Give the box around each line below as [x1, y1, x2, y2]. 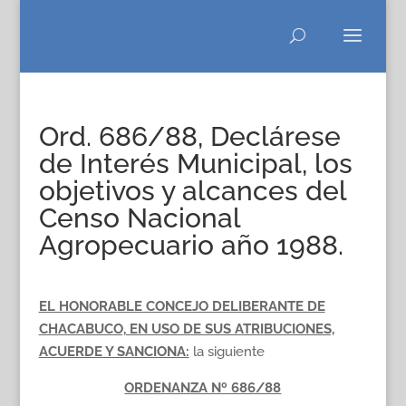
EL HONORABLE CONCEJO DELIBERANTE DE [38, 298, 325, 314]
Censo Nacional [38, 202, 240, 234]
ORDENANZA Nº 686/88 [124, 380, 282, 396]
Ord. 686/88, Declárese [38, 121, 341, 152]
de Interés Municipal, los [38, 148, 353, 179]
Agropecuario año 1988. [38, 229, 343, 261]
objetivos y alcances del [38, 175, 346, 207]
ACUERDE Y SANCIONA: [38, 343, 189, 360]
